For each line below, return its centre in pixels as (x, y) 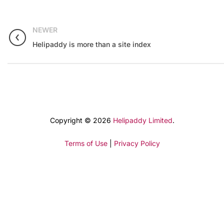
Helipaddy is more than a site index (92, 44)
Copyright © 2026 (81, 120)
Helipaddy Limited (142, 120)
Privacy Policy (137, 143)
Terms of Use (86, 143)
